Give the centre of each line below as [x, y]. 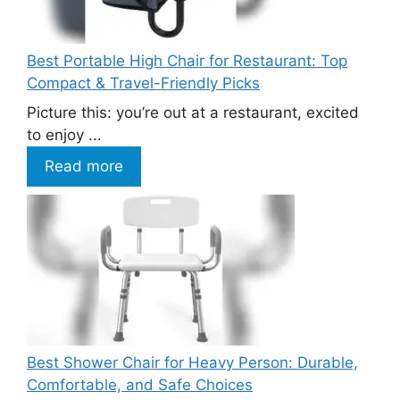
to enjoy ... [64, 135]
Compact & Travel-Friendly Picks [143, 83]
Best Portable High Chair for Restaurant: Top [187, 60]
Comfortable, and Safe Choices [140, 384]
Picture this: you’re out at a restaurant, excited [193, 113]
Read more [84, 167]
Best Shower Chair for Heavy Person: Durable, [192, 362]
